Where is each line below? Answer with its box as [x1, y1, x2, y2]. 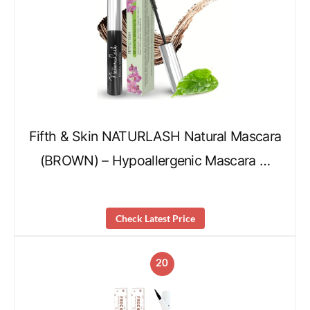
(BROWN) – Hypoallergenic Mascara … [39, 152, 271, 169]
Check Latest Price [115, 212, 195, 224]
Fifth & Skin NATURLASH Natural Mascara [28, 128, 282, 145]
